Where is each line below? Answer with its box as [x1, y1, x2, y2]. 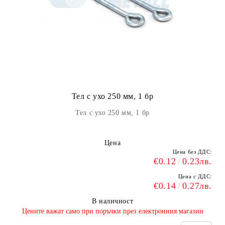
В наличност [91, 197, 134, 205]
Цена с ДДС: [178, 173, 212, 179]
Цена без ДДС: [172, 149, 212, 155]
